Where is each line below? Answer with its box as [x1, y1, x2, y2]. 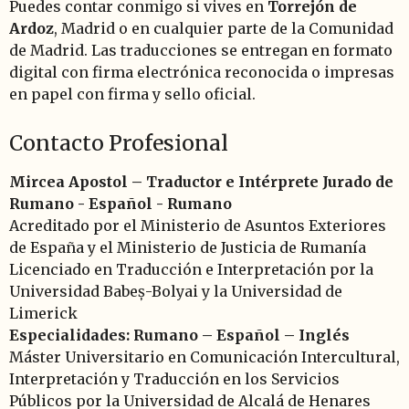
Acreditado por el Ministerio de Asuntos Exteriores [9, 215, 386, 235]
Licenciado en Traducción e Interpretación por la [9, 259, 373, 278]
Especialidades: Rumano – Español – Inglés [9, 325, 350, 344]
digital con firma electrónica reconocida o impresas [9, 62, 394, 81]
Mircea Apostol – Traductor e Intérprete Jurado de [9, 172, 393, 191]
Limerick [9, 303, 78, 322]
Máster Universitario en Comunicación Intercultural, [9, 347, 400, 366]
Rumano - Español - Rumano [9, 194, 232, 213]
